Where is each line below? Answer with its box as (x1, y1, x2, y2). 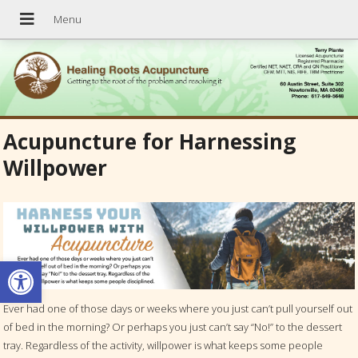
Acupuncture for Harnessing (3, 127, 296, 157)
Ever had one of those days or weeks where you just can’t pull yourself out (3, 300, 353, 316)
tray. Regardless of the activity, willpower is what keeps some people (3, 337, 324, 352)
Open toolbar (7, 250, 92, 285)
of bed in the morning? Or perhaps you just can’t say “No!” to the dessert (3, 319, 343, 334)
